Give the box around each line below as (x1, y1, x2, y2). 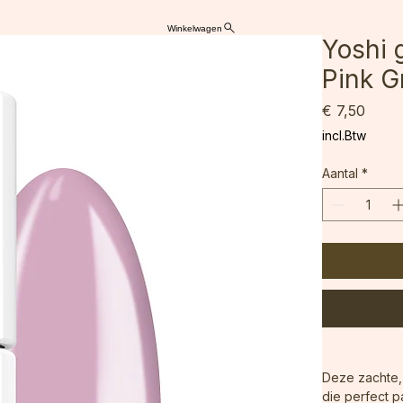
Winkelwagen (166, 39, 222, 49)
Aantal (322, 182, 359, 198)
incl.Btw (322, 144, 367, 160)
